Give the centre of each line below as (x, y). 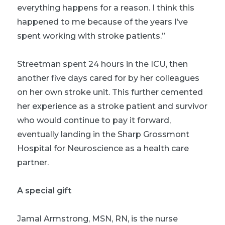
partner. (33, 162)
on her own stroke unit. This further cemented (110, 92)
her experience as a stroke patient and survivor (112, 106)
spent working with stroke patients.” (91, 36)
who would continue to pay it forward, (94, 120)
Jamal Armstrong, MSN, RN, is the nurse (97, 218)
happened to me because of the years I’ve (102, 22)
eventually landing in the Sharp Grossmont (103, 134)
